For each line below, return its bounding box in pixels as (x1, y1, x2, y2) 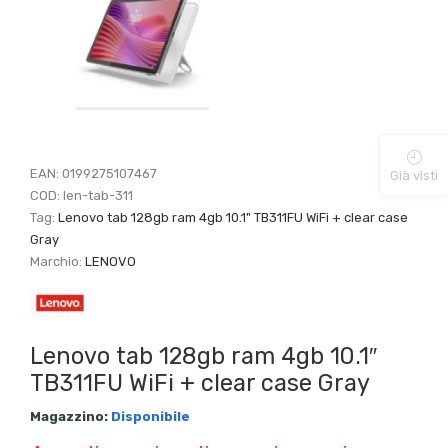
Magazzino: (30, 408, 109, 424)
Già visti (390, 168, 438, 184)
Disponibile (108, 408, 191, 424)
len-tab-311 (63, 187, 134, 203)
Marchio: (30, 253, 86, 269)
